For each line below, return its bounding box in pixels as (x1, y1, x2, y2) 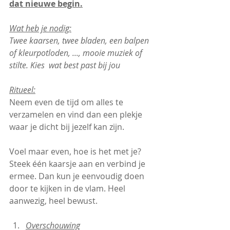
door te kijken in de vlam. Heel (9, 183, 127, 195)
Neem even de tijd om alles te (9, 97, 125, 108)
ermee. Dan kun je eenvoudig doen (9, 170, 146, 182)
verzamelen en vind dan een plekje (9, 109, 144, 121)
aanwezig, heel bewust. (9, 195, 98, 207)
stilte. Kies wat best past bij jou (9, 60, 120, 71)
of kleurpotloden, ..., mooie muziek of (9, 47, 144, 59)
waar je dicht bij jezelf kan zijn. (9, 121, 124, 133)
